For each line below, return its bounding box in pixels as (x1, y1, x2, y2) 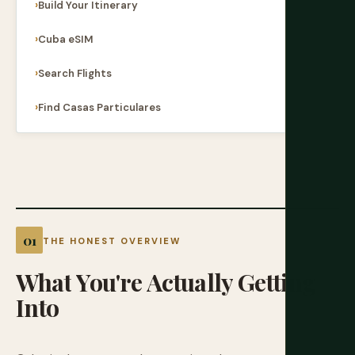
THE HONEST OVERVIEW (43, 235, 181, 246)
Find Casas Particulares (38, 101, 161, 114)
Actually (147, 265, 233, 298)
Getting (237, 265, 316, 298)
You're (76, 265, 142, 298)
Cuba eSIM (38, 32, 94, 46)
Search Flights (38, 67, 112, 80)
